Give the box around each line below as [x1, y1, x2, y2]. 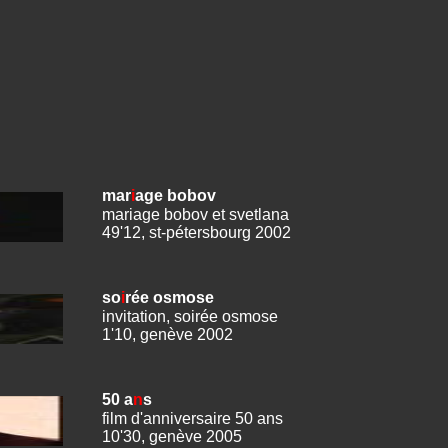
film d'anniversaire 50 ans [102, 409, 283, 427]
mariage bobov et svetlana [102, 205, 289, 223]
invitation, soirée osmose [102, 307, 278, 325]
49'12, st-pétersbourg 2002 [102, 223, 291, 241]
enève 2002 [149, 325, 233, 343]
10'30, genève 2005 [102, 427, 242, 445]
